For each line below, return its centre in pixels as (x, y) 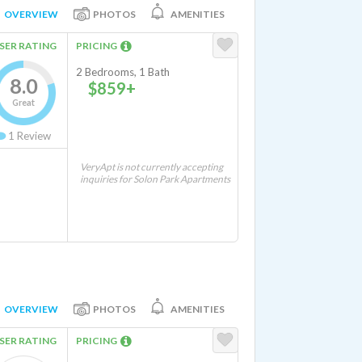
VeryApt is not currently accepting (152, 167)
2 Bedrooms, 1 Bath (123, 72)
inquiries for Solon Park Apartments (155, 179)
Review (33, 136)
